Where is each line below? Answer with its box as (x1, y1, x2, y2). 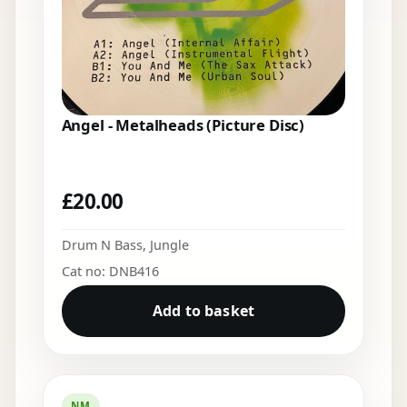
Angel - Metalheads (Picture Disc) (61, 114, 305, 136)
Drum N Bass (61, 235, 143, 253)
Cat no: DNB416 (61, 262, 159, 280)
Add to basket (152, 301, 255, 322)
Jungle (149, 235, 189, 253)
